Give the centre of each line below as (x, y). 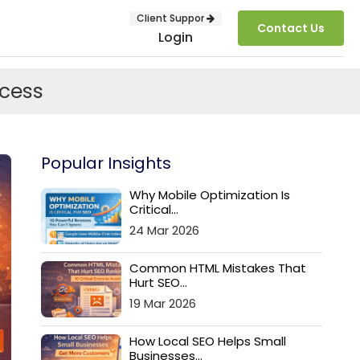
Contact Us (291, 28)
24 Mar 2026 (164, 230)
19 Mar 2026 (163, 303)
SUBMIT (328, 258)
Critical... (154, 209)
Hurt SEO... (158, 282)
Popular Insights (106, 163)
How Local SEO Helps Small (208, 341)
